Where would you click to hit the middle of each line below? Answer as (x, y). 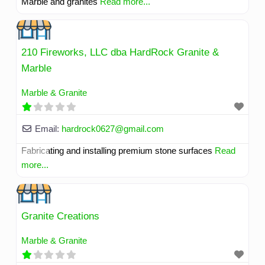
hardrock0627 (88, 129)
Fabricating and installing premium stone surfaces (118, 151)
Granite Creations (60, 216)
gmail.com (143, 129)
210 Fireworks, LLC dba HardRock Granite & (120, 53)
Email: (48, 129)
